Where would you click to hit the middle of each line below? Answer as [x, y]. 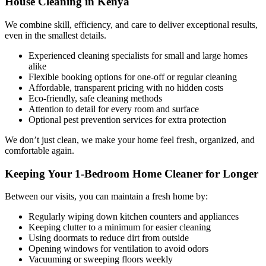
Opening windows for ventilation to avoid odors [118, 249]
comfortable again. [39, 150]
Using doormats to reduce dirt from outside [109, 238]
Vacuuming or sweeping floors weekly [101, 259]
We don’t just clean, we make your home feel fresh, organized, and [130, 140]
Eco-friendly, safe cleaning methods [95, 98]
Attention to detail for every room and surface [114, 109]
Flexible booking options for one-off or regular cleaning [133, 77]
